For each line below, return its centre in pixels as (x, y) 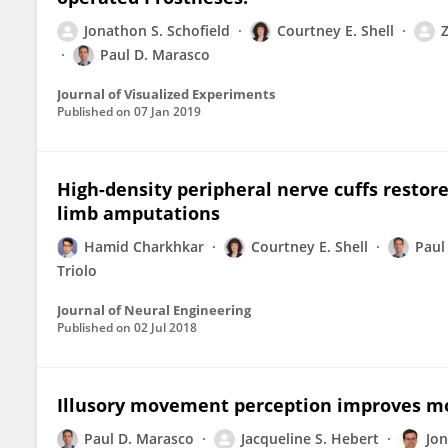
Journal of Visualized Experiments (166, 94)
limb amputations (138, 213)
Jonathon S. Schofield (157, 30)
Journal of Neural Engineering (154, 310)
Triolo (77, 270)
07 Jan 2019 (167, 111)
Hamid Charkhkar (144, 246)
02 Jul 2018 (165, 327)
